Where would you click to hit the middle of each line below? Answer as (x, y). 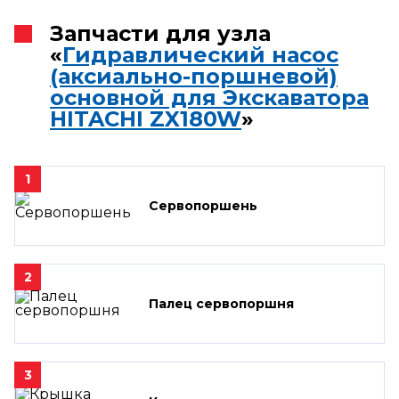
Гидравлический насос (200, 54)
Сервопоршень (203, 205)
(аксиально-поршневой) (194, 76)
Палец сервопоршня (221, 303)
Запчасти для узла (160, 33)
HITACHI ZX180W (146, 118)
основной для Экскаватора (209, 97)
